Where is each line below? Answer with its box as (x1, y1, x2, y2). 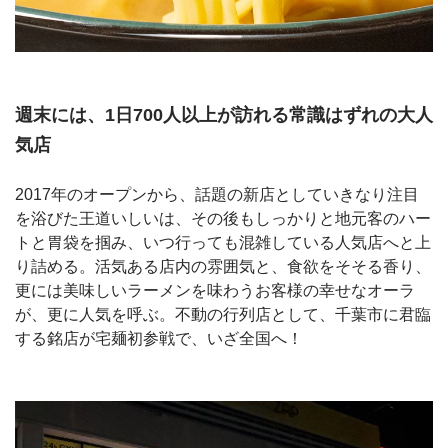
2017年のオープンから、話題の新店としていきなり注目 (15, 185, 419, 203)
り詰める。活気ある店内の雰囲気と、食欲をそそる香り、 (15, 257, 431, 275)
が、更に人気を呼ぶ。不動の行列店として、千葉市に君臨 (15, 305, 431, 323)
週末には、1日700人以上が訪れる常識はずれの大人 (15, 104, 433, 125)
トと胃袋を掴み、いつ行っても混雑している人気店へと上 (15, 233, 431, 251)
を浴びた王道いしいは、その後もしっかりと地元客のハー (15, 209, 431, 227)
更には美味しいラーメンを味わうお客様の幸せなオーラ (15, 281, 415, 299)
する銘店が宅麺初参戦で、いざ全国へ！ (15, 329, 303, 347)
